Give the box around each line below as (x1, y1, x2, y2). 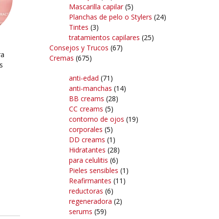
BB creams (69, 93, 104, 103)
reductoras (69, 186, 103, 196)
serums (69, 206, 92, 216)
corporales (69, 124, 103, 134)
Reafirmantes (69, 175, 111, 185)
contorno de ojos (69, 114, 124, 124)
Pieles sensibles (69, 165, 118, 175)
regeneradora (69, 196, 112, 206)
